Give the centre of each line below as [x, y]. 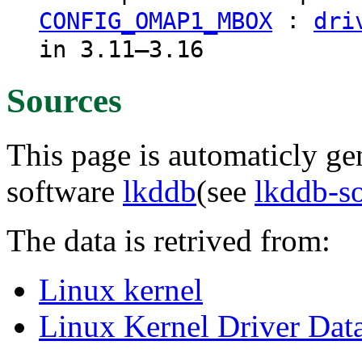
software [65, 191]
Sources [64, 100]
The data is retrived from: [168, 240]
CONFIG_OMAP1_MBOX [156, 21]
